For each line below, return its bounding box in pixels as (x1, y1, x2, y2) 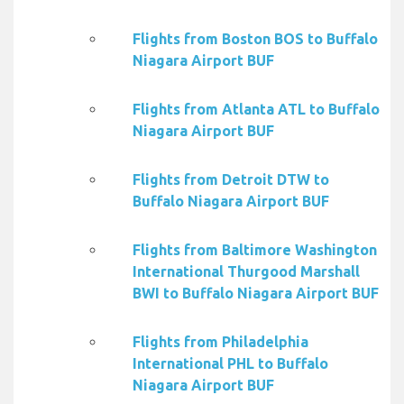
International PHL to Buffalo (133, 355, 328, 372)
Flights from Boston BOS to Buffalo (133, 31, 378, 48)
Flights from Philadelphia (133, 334, 308, 351)
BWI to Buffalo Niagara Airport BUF (133, 285, 379, 302)
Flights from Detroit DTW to (133, 171, 329, 188)
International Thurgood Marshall (133, 263, 360, 280)
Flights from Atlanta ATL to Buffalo (133, 101, 380, 118)
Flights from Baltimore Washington (133, 242, 377, 259)
